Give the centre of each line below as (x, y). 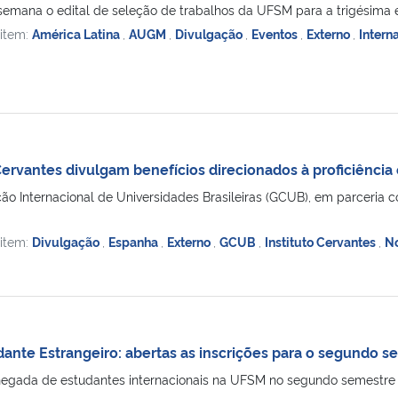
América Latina (77, 33)
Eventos (275, 33)
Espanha (134, 241)
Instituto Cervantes (321, 241)
